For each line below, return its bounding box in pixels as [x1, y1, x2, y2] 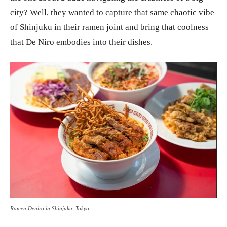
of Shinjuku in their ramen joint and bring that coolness [10, 22, 209, 32]
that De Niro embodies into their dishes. [10, 36, 153, 47]
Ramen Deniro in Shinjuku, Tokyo [10, 205, 89, 212]
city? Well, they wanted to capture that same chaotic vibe [10, 7, 214, 17]
